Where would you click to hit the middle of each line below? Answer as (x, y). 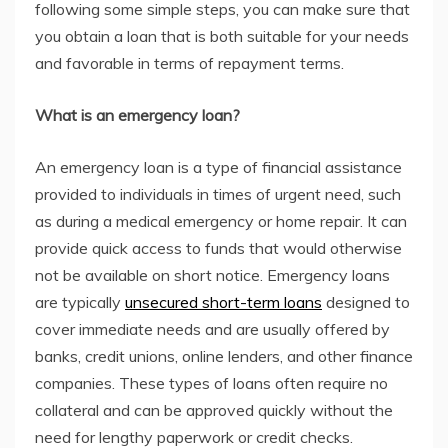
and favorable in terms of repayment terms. (191, 63)
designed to (366, 302)
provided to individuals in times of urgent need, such (218, 194)
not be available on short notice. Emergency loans (212, 275)
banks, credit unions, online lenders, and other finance (224, 356)
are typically (80, 302)
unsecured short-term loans (223, 302)
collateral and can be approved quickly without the (214, 410)
